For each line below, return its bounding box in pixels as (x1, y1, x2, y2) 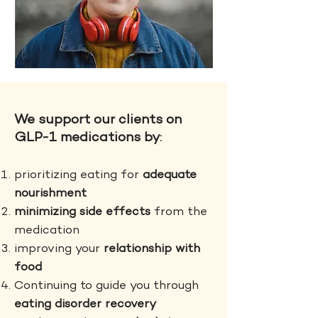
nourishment (14, 187, 87, 200)
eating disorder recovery (14, 298, 159, 311)
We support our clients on (14, 113, 182, 128)
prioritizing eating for (14, 169, 143, 182)
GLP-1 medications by (14, 131, 160, 146)
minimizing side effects (14, 206, 150, 219)
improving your (14, 243, 104, 256)
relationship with (104, 243, 200, 256)
